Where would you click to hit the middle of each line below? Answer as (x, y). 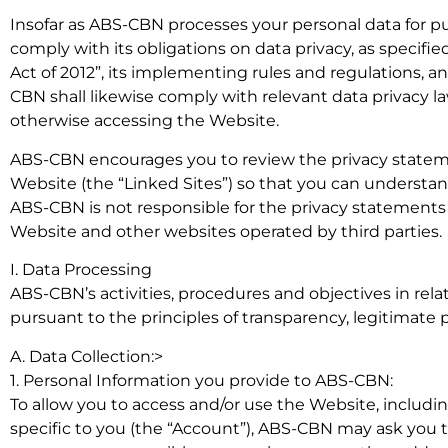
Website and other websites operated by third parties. (226, 231)
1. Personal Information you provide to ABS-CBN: (201, 380)
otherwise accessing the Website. (144, 121)
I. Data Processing (81, 270)
